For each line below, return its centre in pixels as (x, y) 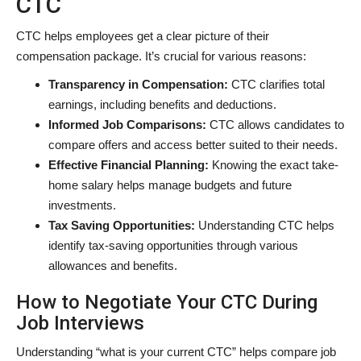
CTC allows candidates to (275, 124)
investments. (82, 205)
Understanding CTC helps (266, 225)
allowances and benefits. (113, 265)
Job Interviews (80, 323)
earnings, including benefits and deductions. (162, 104)
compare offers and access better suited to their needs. (193, 144)
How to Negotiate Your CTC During (167, 302)
